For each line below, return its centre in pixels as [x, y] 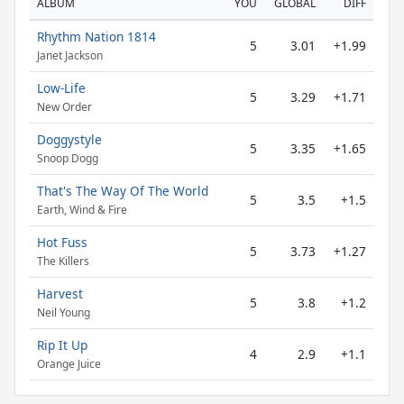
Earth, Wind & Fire [82, 210]
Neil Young [64, 313]
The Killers [63, 262]
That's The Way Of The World [123, 191]
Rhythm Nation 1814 [96, 37]
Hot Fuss [62, 242]
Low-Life [61, 88]
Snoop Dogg [68, 159]
